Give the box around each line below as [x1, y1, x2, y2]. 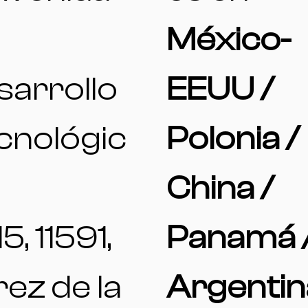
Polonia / [166, 119, 300, 157]
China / [166, 168, 274, 207]
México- [166, 20, 291, 58]
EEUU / [166, 69, 274, 108]
